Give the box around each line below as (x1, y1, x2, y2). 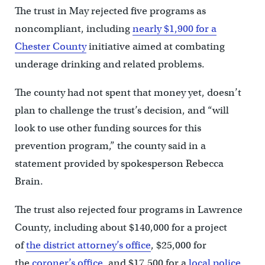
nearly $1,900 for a (132, 22, 216, 35)
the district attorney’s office (25, 239, 151, 252)
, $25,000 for (150, 239, 206, 252)
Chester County (14, 40, 86, 53)
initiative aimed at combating (86, 40, 225, 53)
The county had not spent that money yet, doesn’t (14, 86, 241, 99)
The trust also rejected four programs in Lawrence (14, 203, 243, 216)
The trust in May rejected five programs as (14, 5, 206, 18)
